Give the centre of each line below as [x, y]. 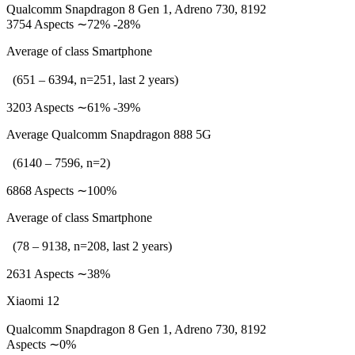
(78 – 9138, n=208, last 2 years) [89, 246]
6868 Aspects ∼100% [61, 191]
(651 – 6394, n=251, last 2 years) [92, 80]
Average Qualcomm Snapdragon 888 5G [109, 134]
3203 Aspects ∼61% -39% [73, 107]
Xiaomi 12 [33, 301]
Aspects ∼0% [41, 344]
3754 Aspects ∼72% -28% [73, 24]
